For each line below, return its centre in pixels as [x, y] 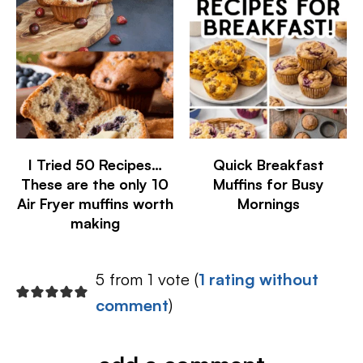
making [95, 223]
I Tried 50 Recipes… [95, 165]
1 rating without [258, 280]
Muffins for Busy [268, 184]
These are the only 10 [95, 184]
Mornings [268, 204]
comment [132, 305]
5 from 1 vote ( [147, 280]
